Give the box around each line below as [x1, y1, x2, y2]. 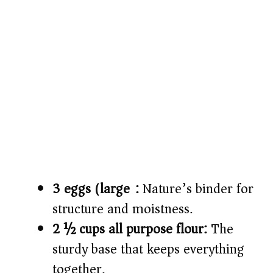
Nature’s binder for [139, 177, 253, 201]
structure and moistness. [52, 197, 193, 221]
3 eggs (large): [52, 177, 139, 201]
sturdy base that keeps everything [52, 238, 244, 261]
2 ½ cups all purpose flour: [52, 218, 207, 241]
